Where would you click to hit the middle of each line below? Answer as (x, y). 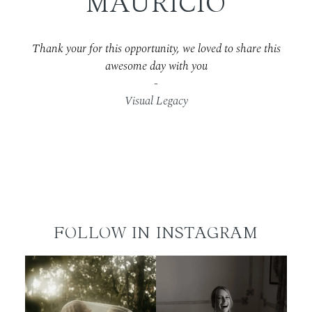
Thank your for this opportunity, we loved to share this (156, 49)
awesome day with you (156, 67)
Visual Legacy (156, 101)
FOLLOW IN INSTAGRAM (156, 233)
